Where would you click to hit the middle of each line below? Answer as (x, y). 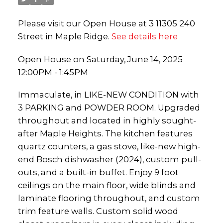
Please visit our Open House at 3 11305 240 (106, 23)
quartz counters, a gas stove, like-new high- (109, 147)
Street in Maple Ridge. (64, 36)
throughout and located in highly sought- (107, 121)
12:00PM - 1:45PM (53, 72)
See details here (144, 36)
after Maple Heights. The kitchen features (105, 134)
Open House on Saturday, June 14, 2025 (100, 59)
